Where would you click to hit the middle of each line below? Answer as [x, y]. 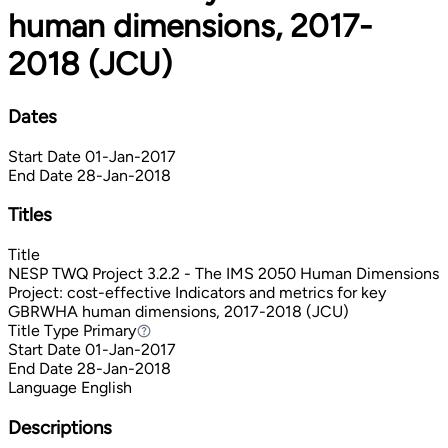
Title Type [43, 330]
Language [42, 387]
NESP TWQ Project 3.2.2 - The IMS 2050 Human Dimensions [223, 273]
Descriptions [60, 427]
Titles [30, 215]
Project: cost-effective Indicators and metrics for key [197, 292]
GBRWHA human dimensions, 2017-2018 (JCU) [178, 311]
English [106, 387]
